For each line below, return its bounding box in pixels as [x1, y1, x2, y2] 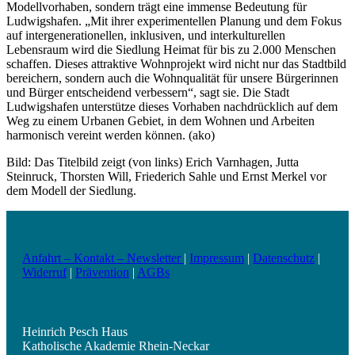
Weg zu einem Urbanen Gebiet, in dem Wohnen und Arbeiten [6, 114, 315, 128]
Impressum [189, 251, 244, 265]
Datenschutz [253, 251, 315, 265]
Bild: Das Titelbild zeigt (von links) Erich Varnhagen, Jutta [6, 155, 299, 170]
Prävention [75, 265, 129, 280]
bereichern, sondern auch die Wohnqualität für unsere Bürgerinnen [6, 71, 338, 86]
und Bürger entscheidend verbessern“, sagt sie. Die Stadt [6, 86, 289, 100]
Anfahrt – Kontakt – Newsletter [22, 251, 184, 265]
